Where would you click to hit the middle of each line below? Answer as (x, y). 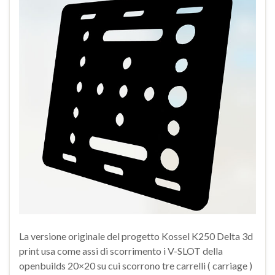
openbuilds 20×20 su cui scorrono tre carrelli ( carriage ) (136, 266)
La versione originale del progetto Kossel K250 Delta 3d (136, 236)
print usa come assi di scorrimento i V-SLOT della (121, 251)
